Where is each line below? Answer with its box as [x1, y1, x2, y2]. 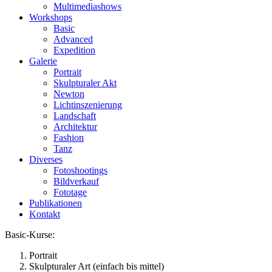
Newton [53, 89, 84, 99]
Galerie [29, 56, 57, 66]
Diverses [29, 154, 63, 165]
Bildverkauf [53, 176, 99, 186]
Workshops [29, 12, 72, 22]
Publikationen [29, 198, 82, 208]
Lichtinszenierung [53, 100, 122, 110]
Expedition [53, 45, 95, 55]
